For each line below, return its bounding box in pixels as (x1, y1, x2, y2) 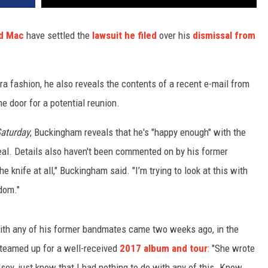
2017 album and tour (120, 242, 208, 255)
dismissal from (193, 29, 255, 42)
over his (157, 29, 193, 42)
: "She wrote (208, 242, 255, 255)
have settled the (24, 29, 92, 42)
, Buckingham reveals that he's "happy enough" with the (30, 126, 246, 139)
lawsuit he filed (92, 29, 157, 42)
